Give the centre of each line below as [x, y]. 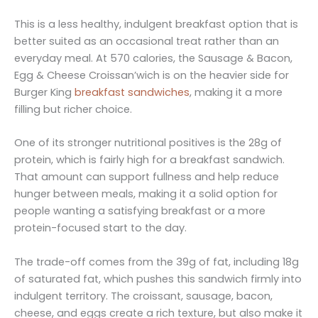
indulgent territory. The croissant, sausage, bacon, [143, 296]
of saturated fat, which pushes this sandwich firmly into [158, 279]
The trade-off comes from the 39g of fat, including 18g [157, 262]
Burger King [44, 92]
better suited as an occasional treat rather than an [147, 41]
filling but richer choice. [73, 109]
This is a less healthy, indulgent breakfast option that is [156, 24]
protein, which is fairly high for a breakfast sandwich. [149, 160]
